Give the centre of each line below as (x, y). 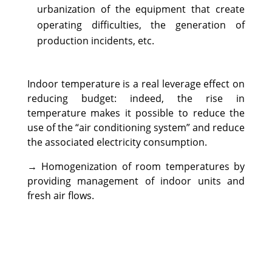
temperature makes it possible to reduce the (136, 113)
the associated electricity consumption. (117, 142)
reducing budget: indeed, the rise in (136, 99)
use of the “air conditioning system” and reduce (136, 128)
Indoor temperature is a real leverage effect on (136, 84)
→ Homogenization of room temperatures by (136, 167)
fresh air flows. (60, 196)
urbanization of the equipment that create (141, 9)
